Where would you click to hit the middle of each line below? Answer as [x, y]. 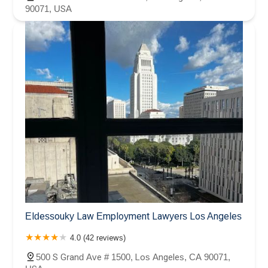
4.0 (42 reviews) [98, 237]
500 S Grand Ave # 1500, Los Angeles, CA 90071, [133, 257]
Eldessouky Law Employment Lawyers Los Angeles [133, 216]
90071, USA [48, 9]
